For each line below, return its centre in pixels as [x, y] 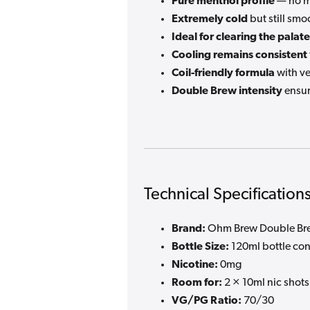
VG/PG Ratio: [207, 301]
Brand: [189, 229]
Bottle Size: [200, 247]
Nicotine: [195, 265]
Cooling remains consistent [239, 55]
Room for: [197, 283]
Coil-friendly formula [223, 73]
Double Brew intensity [227, 91]
